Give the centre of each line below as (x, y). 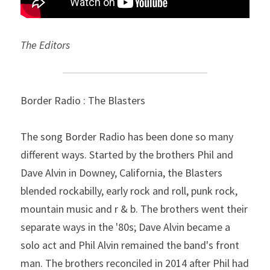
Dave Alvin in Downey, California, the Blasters (121, 172)
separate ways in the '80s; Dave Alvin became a (125, 227)
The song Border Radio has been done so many (127, 136)
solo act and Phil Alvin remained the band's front (130, 245)
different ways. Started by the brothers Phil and (127, 154)
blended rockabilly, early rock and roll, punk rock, (129, 190)
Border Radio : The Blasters (83, 100)
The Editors (45, 45)
